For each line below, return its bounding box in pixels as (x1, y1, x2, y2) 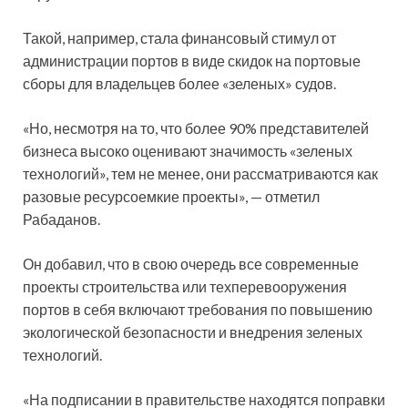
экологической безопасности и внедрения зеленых (23, 322, 362, 341)
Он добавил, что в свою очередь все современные (23, 254, 359, 272)
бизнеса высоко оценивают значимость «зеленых (23, 141, 352, 159)
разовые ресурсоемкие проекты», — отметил (23, 187, 320, 205)
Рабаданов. (23, 209, 100, 228)
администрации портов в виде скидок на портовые (23, 51, 361, 69)
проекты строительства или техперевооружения (23, 277, 347, 295)
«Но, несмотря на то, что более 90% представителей (23, 118, 369, 137)
